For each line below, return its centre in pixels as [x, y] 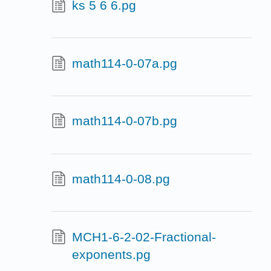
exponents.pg [111, 254]
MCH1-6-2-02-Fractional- [144, 237]
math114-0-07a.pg [124, 63]
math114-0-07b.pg [124, 121]
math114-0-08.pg [121, 178]
